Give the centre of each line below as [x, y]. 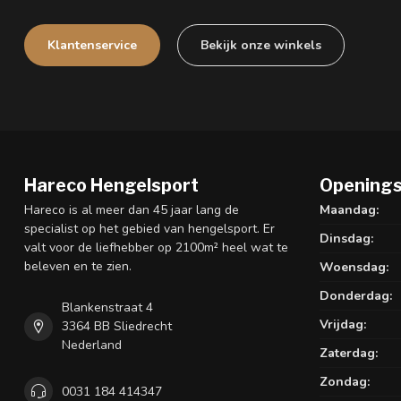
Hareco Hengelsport [111, 186]
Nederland [92, 346]
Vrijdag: [343, 325]
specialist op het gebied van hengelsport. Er [149, 229]
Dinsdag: [346, 239]
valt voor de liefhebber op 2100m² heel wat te [156, 248]
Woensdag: [354, 268]
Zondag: [345, 382]
